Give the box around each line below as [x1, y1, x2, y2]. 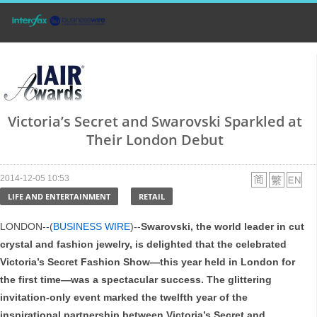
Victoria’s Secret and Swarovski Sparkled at [7, 112, 302, 132]
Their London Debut [86, 130, 224, 150]
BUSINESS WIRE [53, 221, 130, 233]
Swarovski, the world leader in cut [141, 221, 304, 233]
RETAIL [139, 191, 165, 202]
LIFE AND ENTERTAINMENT [8, 191, 110, 202]
